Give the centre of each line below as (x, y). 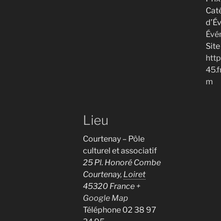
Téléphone (102, 210)
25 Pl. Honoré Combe (122, 163)
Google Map (106, 198)
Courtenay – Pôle (114, 139)
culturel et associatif (120, 151)
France (122, 186)
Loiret (134, 175)
